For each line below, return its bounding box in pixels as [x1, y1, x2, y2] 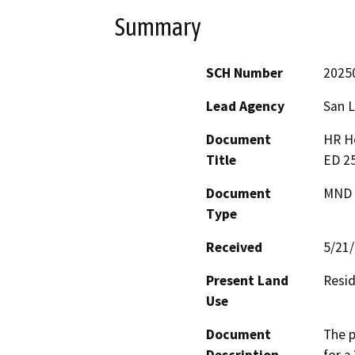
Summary [115, 12, 201, 41]
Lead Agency [206, 97, 284, 116]
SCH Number [206, 64, 283, 82]
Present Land [206, 272, 288, 290]
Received [206, 239, 262, 257]
